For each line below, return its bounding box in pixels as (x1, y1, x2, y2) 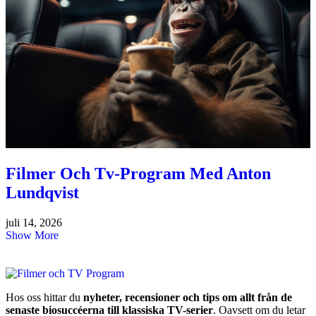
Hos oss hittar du (6, 291, 83, 304)
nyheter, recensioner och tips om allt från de (83, 291, 292, 304)
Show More (6, 229, 59, 242)
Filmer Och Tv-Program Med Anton (6, 164, 271, 183)
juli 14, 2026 (6, 217, 62, 229)
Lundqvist (6, 183, 79, 202)
